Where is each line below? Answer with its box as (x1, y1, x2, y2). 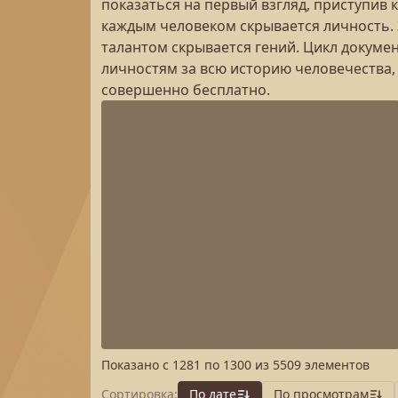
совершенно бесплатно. (101, 80, 270, 99)
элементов (301, 356, 370, 373)
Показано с (101, 356, 172, 373)
